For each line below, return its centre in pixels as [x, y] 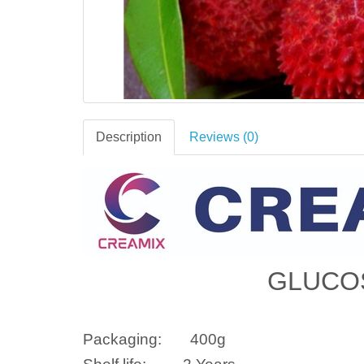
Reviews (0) [224, 136]
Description [129, 136]
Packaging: [122, 339]
